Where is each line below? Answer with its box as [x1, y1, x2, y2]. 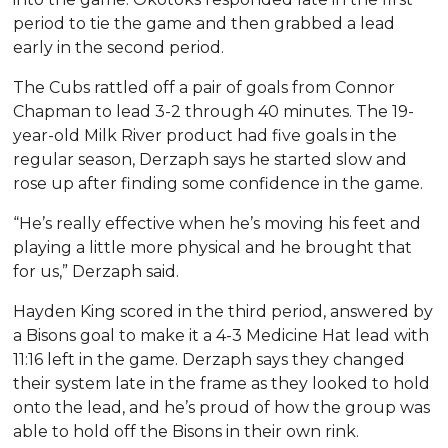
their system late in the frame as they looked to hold [13, 373, 431, 393]
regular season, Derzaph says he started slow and [13, 149, 408, 169]
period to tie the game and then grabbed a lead [13, 13, 396, 33]
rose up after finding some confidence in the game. [13, 173, 424, 193]
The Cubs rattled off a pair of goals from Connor [13, 77, 396, 97]
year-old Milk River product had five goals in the [13, 125, 398, 145]
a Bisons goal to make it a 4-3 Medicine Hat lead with [13, 325, 430, 345]
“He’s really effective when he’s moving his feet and [13, 213, 422, 233]
